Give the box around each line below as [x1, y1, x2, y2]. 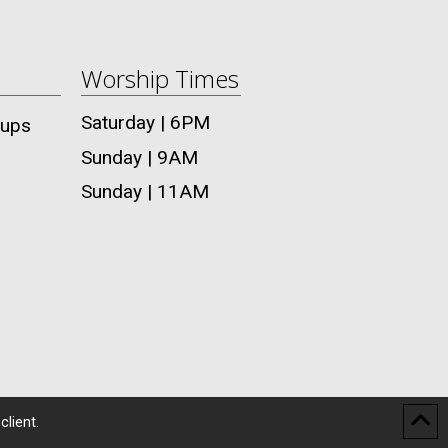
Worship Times [81, 62, 239, 96]
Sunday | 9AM [81, 145, 198, 169]
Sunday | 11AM [81, 179, 209, 203]
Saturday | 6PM [81, 111, 210, 135]
